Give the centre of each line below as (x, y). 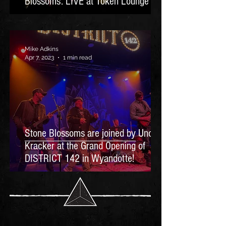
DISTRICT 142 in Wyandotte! (79, 159)
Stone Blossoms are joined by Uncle (92, 133)
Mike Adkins (42, 49)
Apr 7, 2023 (39, 57)
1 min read (77, 57)
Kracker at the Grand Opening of (85, 146)
